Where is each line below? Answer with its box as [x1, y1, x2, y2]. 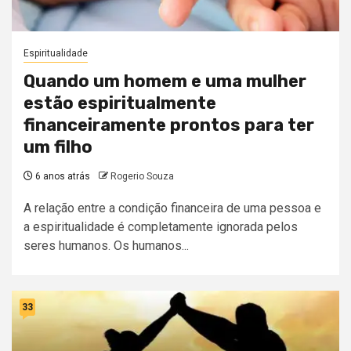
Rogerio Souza [110, 171, 174, 183]
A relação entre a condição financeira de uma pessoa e [24, 201, 321, 216]
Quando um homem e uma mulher [24, 71, 306, 92]
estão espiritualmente [24, 92, 216, 114]
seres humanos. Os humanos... [24, 238, 189, 254]
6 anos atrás [33, 171, 90, 183]
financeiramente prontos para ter [24, 114, 314, 136]
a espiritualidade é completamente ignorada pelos [24, 219, 298, 235]
